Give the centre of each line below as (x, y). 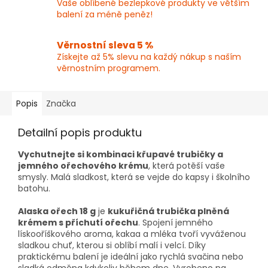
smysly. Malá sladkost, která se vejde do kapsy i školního (134, 177)
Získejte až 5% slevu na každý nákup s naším (149, 57)
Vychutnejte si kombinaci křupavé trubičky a (121, 155)
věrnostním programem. (109, 68)
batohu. (34, 189)
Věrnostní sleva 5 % (105, 45)
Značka (61, 104)
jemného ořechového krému (83, 166)
